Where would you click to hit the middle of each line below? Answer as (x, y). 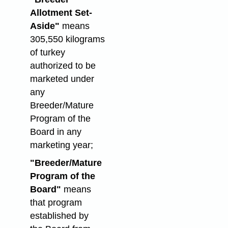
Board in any (55, 132)
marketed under (62, 79)
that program (56, 202)
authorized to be (63, 65)
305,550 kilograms (67, 39)
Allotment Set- (61, 12)
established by (59, 216)
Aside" (45, 26)
